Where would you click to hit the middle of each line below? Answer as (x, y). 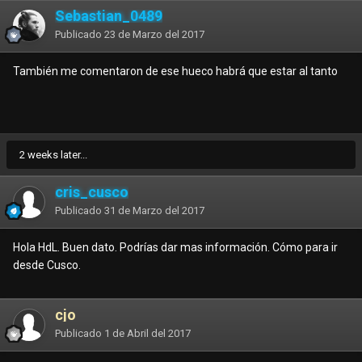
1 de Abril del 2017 (147, 334)
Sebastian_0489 (109, 16)
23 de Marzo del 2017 (154, 35)
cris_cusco (92, 192)
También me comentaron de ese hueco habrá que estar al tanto (175, 72)
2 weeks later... (53, 155)
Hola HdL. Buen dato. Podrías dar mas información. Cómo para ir (175, 248)
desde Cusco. (48, 265)
